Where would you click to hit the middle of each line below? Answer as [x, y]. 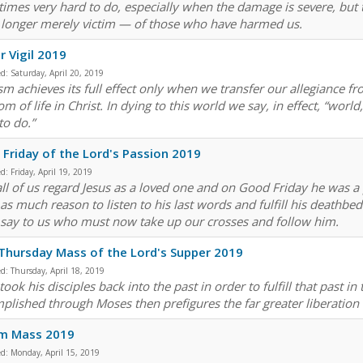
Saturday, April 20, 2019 [57, 73]
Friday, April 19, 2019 [51, 172]
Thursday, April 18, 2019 [58, 271]
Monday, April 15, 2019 [55, 353]
